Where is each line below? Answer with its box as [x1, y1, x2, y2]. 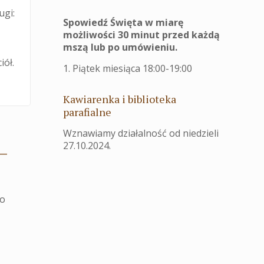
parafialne [63, 105, 111, 119]
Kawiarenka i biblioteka [63, 92, 176, 106]
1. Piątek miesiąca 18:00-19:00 [63, 62, 192, 75]
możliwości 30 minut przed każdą [63, 28, 220, 41]
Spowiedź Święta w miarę [63, 16, 183, 29]
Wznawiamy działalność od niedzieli [63, 127, 219, 140]
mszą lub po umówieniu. [63, 41, 177, 54]
